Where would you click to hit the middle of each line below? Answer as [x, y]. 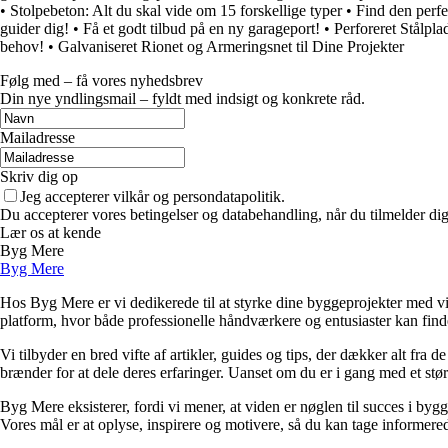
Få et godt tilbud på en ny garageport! [201, 28]
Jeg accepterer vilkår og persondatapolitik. [152, 196]
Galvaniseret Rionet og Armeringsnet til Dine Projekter [231, 46]
